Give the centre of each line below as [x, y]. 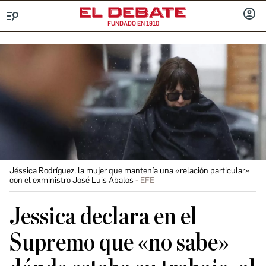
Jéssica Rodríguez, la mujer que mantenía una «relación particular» [130, 171]
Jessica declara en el [103, 217]
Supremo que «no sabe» [119, 243]
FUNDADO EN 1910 [133, 23]
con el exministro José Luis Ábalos [72, 180]
